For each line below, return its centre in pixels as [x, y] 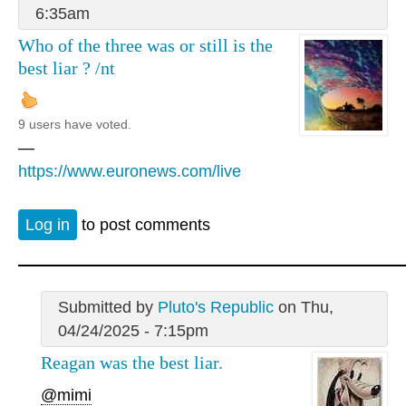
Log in [48, 224]
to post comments [144, 224]
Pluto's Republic [215, 307]
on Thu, [303, 307]
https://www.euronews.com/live [130, 172]
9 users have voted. [75, 125]
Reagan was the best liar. [132, 362]
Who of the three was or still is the [145, 45]
